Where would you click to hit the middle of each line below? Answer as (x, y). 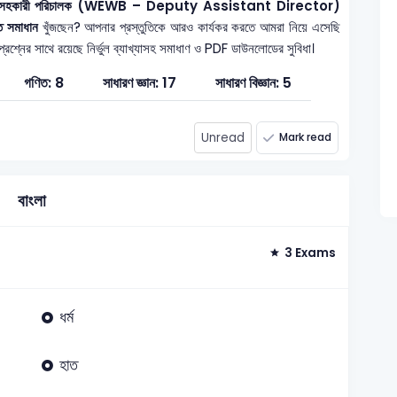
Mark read (306, 137)
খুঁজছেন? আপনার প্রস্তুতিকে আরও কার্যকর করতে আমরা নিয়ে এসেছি (189, 27)
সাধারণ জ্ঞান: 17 (139, 82)
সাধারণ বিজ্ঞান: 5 (253, 82)
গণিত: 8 (43, 82)
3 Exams (311, 253)
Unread (222, 137)
